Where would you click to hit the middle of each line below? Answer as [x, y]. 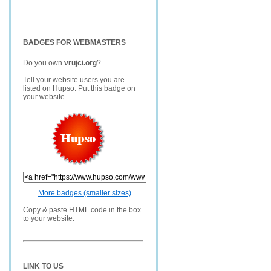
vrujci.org [80, 63]
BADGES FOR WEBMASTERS [74, 42]
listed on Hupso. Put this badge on [79, 88]
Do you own [44, 63]
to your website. [49, 218]
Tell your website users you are [74, 80]
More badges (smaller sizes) [85, 193]
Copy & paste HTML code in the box [82, 210]
